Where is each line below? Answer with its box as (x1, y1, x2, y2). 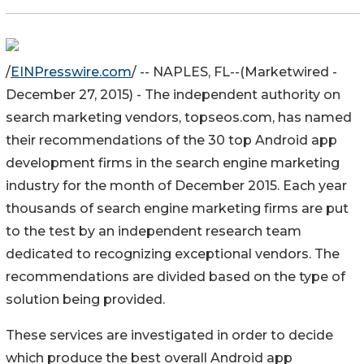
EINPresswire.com (11, 63, 132, 80)
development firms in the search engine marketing (6, 154, 340, 171)
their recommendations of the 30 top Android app (6, 132, 337, 148)
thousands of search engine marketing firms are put (6, 200, 349, 216)
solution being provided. (6, 291, 165, 307)
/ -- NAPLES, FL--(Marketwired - (132, 63, 337, 80)
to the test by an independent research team (6, 223, 301, 239)
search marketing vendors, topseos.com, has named (6, 109, 352, 125)
